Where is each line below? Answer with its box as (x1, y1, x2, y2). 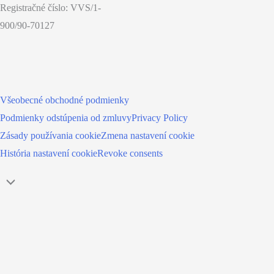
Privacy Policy (131, 112, 188, 123)
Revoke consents (97, 147, 163, 158)
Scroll (15, 177, 38, 188)
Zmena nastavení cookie (101, 130, 194, 141)
